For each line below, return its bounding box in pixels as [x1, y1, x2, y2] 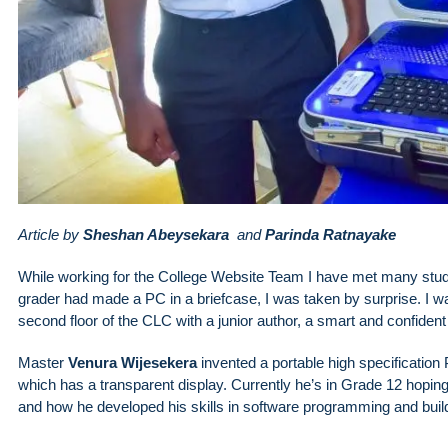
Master [18, 354, 68, 372]
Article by [18, 226, 83, 244]
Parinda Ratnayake [265, 226, 396, 244]
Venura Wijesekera [68, 354, 197, 372]
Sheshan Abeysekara [83, 226, 237, 244]
